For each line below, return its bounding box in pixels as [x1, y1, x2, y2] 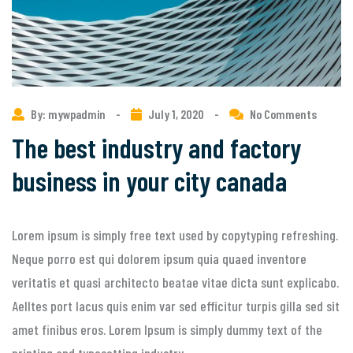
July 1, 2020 [148, 106, 204, 122]
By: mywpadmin [31, 106, 108, 122]
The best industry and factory [12, 131, 301, 165]
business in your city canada [12, 164, 287, 198]
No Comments [250, 106, 317, 122]
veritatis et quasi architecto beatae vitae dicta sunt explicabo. [12, 273, 339, 292]
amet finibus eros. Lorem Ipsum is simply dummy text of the [12, 321, 322, 339]
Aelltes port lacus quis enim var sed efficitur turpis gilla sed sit [12, 297, 340, 315]
